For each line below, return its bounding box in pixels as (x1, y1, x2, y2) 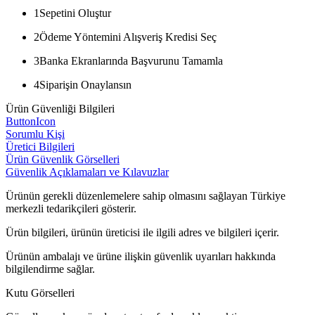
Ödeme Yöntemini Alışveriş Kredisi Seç (39, 30, 217, 43)
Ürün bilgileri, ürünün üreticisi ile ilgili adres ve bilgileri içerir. (6, 226, 279, 238)
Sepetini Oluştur (39, 6, 111, 19)
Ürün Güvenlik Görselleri (6, 153, 120, 165)
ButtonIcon (6, 115, 56, 127)
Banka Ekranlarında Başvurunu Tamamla (39, 54, 223, 67)
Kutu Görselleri (6, 286, 75, 299)
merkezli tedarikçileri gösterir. (6, 202, 136, 214)
